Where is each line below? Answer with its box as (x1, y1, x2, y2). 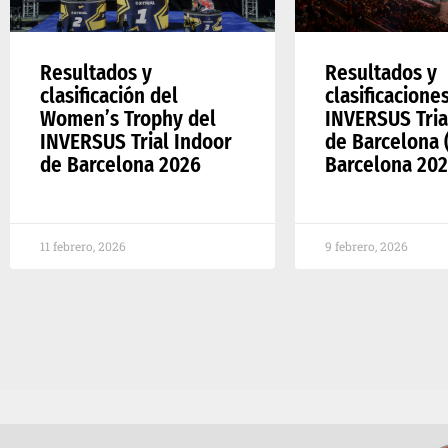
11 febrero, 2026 (40, 237, 126, 254)
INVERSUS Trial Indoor (40, 128, 232, 155)
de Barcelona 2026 (40, 151, 201, 178)
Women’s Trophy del (40, 105, 216, 132)
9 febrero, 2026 (325, 237, 408, 254)
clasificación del (40, 82, 178, 109)
